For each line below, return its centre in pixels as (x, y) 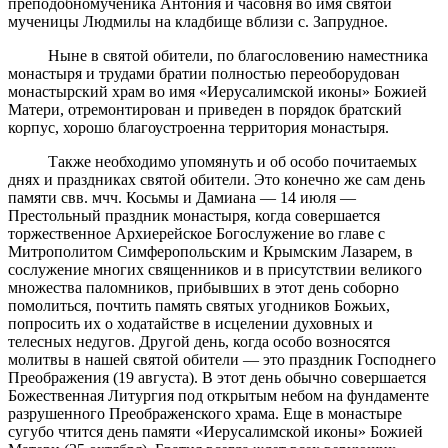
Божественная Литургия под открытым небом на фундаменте (218, 395)
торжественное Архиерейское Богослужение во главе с (196, 233)
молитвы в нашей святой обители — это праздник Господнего (222, 359)
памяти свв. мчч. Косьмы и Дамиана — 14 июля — (182, 197)
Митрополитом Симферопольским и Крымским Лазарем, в (210, 251)
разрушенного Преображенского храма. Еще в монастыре (205, 413)
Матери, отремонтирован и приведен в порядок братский (205, 109)
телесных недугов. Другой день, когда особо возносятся (199, 341)
